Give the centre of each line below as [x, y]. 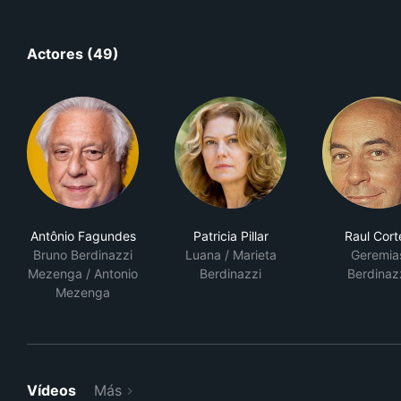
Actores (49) [73, 54]
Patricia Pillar [230, 236]
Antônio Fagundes [83, 236]
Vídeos [51, 390]
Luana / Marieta [230, 255]
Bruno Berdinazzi [83, 255]
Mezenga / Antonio [83, 273]
